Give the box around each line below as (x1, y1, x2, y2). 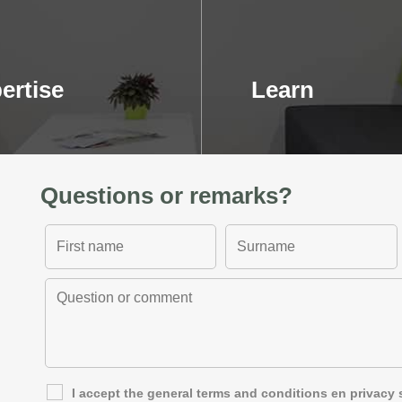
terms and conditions (196, 386, 328, 400)
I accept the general (71, 386, 197, 400)
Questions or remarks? (39, 182, 293, 209)
